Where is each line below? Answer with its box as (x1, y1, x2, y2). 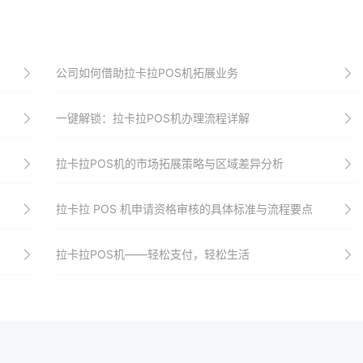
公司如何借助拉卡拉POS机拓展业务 (55, 66, 238, 79)
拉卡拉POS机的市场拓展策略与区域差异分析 (55, 156, 284, 170)
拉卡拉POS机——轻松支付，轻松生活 (55, 247, 250, 261)
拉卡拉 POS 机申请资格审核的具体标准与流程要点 (55, 202, 313, 216)
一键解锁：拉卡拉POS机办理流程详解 (55, 111, 250, 125)
